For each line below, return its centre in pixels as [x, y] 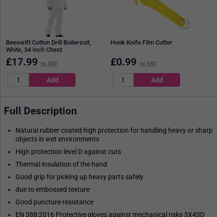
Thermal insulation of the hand [61, 164]
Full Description [40, 111]
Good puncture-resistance [54, 202]
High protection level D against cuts [68, 151]
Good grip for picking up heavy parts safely [79, 177]
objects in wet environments [57, 139]
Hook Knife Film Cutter [142, 43]
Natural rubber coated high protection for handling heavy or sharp [114, 130]
